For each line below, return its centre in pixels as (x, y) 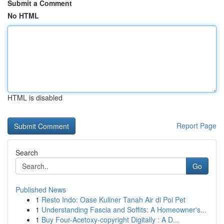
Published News (41, 189)
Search (27, 152)
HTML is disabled (35, 97)
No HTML (23, 15)
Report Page (196, 125)
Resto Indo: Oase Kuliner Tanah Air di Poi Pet (113, 199)
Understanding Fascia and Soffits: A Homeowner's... (124, 209)
